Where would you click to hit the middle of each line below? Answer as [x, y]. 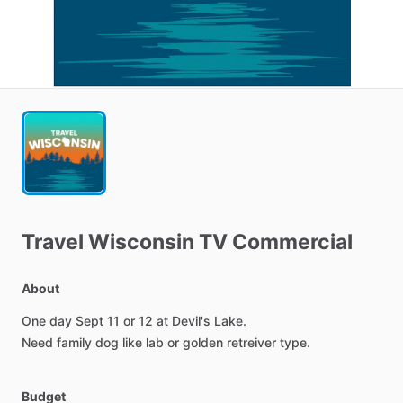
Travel [53, 242]
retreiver [251, 342]
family [74, 342]
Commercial [292, 242]
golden [203, 342]
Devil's [191, 321]
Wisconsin [141, 242]
